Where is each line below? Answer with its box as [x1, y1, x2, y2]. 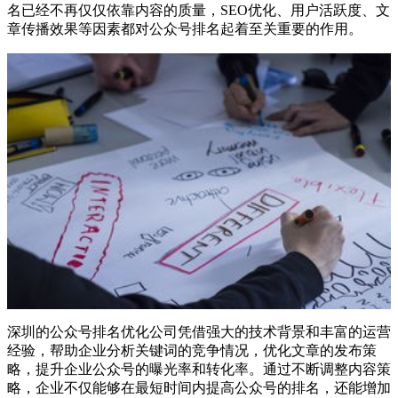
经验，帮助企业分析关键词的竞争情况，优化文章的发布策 [7, 342, 377, 358]
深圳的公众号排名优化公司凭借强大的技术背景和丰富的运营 [7, 323, 391, 339]
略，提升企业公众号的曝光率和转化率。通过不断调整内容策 [7, 361, 391, 377]
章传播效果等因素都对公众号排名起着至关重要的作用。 [7, 20, 362, 36]
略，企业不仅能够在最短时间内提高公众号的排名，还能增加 [7, 379, 391, 395]
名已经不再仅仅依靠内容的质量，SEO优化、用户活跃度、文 [7, 2, 390, 18]
